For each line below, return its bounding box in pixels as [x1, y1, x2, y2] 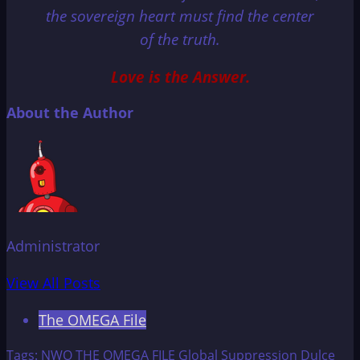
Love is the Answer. [110, 66, 250, 87]
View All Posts [6, 272, 100, 292]
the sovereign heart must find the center [46, 5, 314, 26]
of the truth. [140, 28, 220, 49]
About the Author [6, 102, 133, 122]
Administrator [6, 235, 100, 256]
